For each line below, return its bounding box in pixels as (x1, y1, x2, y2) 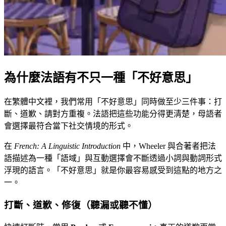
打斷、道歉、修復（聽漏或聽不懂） (4, 200, 157, 211)
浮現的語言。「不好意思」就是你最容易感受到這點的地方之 (4, 166, 222, 175)
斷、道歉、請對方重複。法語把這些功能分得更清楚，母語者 (4, 109, 222, 119)
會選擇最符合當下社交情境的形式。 (4, 122, 133, 131)
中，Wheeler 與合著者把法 (121, 142, 216, 151)
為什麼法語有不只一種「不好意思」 (4, 71, 198, 84)
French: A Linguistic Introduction (14, 142, 121, 151)
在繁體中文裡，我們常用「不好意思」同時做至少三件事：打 (4, 97, 222, 106)
